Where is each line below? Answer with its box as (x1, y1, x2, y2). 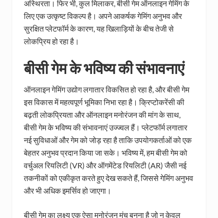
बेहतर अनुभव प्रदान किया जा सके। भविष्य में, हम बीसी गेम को (24, 148, 187, 158)
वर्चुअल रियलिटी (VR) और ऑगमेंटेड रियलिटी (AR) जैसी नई (24, 161, 186, 170)
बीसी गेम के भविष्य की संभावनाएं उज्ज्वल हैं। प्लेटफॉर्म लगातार (24, 123, 187, 132)
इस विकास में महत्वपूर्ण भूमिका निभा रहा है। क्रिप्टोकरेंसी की (24, 97, 184, 107)
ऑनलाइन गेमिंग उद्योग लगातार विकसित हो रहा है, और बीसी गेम (24, 85, 189, 94)
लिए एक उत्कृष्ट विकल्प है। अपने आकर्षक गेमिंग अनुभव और (24, 11, 182, 21)
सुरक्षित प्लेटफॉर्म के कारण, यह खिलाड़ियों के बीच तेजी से (24, 24, 174, 34)
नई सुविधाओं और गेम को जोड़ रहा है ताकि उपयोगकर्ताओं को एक (24, 135, 192, 145)
